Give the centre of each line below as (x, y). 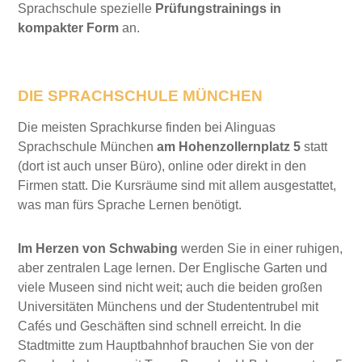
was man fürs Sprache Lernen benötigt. (130, 205)
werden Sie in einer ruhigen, (261, 248)
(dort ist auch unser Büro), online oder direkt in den (162, 166)
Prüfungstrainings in (219, 8)
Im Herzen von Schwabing (98, 248)
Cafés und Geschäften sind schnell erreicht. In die (160, 326)
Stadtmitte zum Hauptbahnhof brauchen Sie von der (166, 345)
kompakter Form (69, 28)
